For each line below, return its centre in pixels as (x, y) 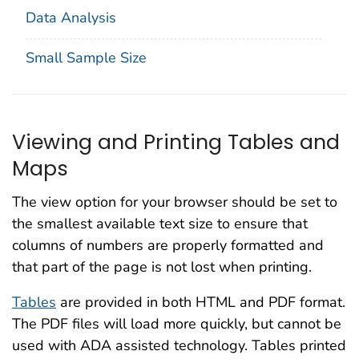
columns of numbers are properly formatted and (168, 246)
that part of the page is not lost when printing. (162, 267)
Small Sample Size (86, 57)
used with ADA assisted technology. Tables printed (179, 346)
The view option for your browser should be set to (175, 202)
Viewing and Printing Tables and (176, 141)
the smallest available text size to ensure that (160, 224)
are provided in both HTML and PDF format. (201, 303)
